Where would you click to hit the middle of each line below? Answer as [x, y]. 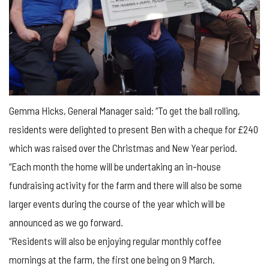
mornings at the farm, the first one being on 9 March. [112, 260]
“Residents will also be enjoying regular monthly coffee [115, 241]
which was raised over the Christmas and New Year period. [123, 148]
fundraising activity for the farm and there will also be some [125, 185]
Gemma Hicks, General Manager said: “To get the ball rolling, [125, 111]
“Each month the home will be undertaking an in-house [115, 167]
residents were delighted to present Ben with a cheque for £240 [134, 129]
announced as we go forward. [66, 222]
